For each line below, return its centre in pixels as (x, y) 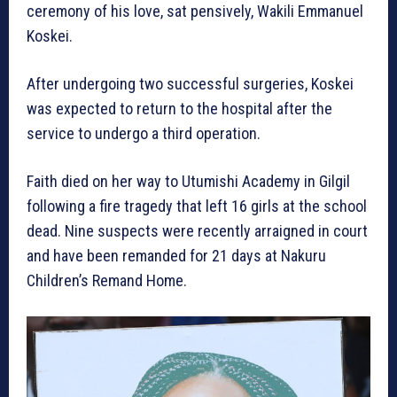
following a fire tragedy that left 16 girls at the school (197, 206)
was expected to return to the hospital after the (179, 108)
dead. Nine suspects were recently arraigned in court (197, 230)
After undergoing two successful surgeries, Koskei (190, 83)
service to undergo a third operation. (144, 133)
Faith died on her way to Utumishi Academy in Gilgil (188, 181)
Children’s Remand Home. (107, 280)
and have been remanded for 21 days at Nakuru (176, 255)
